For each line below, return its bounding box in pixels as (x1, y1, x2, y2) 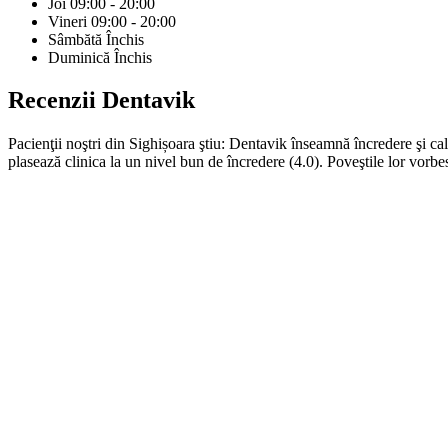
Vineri (48, 13, 87, 31)
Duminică (48, 49, 110, 67)
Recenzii (8, 87, 96, 114)
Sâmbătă (48, 31, 102, 49)
